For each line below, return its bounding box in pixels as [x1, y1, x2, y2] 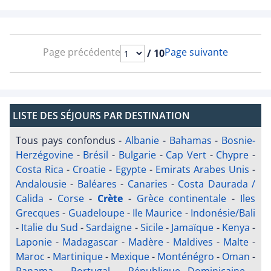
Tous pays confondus [16, 134, 116, 148]
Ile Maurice [132, 206, 183, 220]
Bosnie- [221, 134, 255, 148]
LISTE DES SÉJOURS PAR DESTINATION [13, 109, 190, 123]
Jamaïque [171, 221, 214, 235]
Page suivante [165, 45, 228, 59]
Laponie [16, 235, 52, 249]
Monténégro [157, 250, 214, 264]
